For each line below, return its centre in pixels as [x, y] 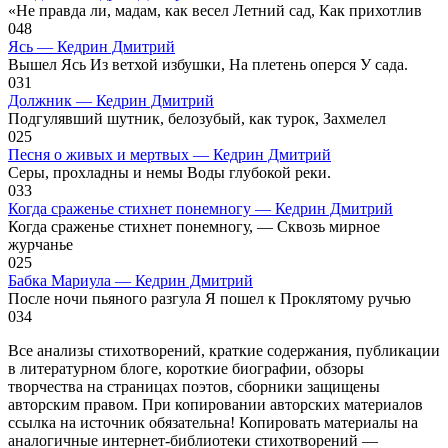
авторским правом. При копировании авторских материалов [215, 404]
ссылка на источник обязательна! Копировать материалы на [213, 422]
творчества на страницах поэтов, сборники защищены [194, 386]
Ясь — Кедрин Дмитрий [91, 46]
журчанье [40, 244]
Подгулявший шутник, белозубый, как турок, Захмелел [197, 118]
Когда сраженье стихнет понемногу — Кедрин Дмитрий [200, 208]
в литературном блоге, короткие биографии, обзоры [186, 368]
